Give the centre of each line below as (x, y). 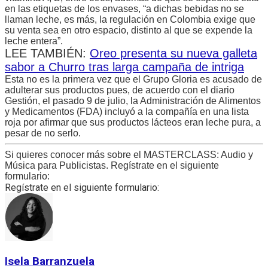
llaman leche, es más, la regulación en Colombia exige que (130, 20)
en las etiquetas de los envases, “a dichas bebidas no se (124, 9)
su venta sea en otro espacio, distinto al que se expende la (129, 31)
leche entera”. (34, 41)
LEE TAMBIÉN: (47, 54)
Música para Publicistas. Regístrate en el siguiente (112, 166)
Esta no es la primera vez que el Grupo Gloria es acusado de (133, 80)
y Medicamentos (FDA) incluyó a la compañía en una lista (127, 112)
